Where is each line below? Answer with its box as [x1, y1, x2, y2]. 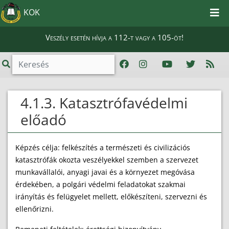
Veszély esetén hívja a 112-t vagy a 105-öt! [45, 32, 184, 43]
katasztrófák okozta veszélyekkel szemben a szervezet [15, 155, 198, 165]
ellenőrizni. [15, 204, 54, 214]
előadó [20, 110, 66, 130]
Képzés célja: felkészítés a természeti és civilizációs [15, 143, 190, 153]
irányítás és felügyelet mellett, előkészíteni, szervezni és [15, 192, 207, 202]
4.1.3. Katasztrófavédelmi [20, 93, 188, 113]
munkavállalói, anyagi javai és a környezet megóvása [15, 167, 195, 177]
